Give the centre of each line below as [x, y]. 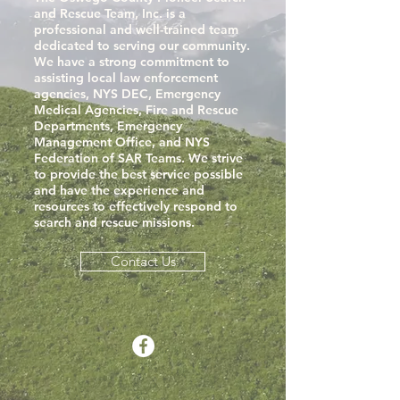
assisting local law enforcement [126, 78]
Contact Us [143, 261]
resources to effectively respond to [136, 206]
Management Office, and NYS [122, 142]
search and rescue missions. [114, 222]
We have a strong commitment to [132, 62]
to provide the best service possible [138, 174]
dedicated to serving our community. [142, 46]
